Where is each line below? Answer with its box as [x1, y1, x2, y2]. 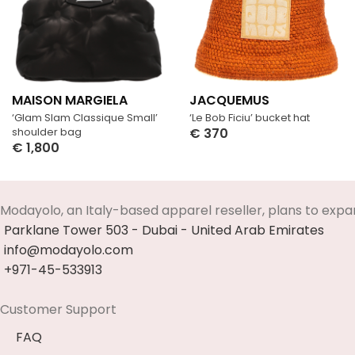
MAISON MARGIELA [12, 90, 128, 109]
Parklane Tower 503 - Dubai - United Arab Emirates [4, 221, 324, 240]
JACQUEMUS [189, 90, 269, 109]
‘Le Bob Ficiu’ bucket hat [189, 109, 310, 125]
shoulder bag [12, 124, 82, 139]
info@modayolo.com [4, 241, 133, 260]
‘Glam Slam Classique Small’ [12, 109, 158, 125]
